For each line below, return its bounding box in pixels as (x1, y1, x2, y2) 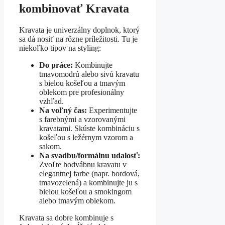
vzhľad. (39, 97, 64, 106)
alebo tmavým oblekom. (39, 196, 116, 205)
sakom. (39, 142, 62, 151)
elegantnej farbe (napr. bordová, (39, 169, 140, 178)
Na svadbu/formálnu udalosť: (39, 151, 140, 160)
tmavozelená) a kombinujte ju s (39, 178, 138, 187)
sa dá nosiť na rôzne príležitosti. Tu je (19, 35, 138, 44)
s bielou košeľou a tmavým (39, 79, 125, 88)
